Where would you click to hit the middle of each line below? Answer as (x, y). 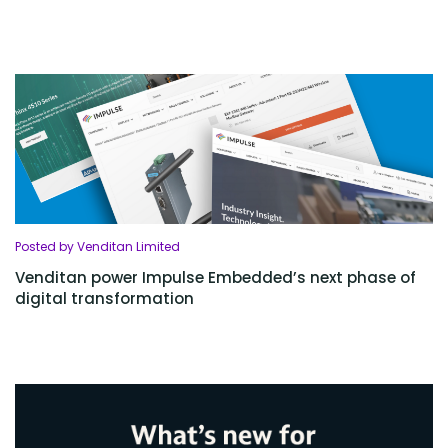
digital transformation (104, 299)
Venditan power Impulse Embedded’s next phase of (215, 278)
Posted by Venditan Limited (97, 247)
